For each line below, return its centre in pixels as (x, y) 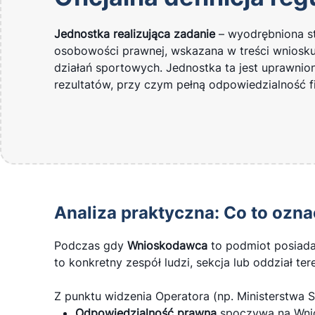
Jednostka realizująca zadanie (135, 34)
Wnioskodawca (167, 245)
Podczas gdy (91, 245)
